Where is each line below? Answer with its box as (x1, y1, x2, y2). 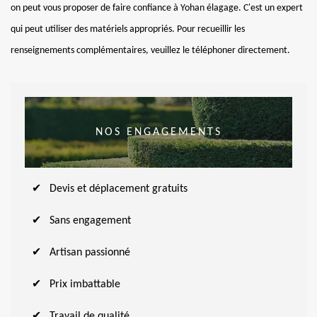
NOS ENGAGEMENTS (95, 126, 222, 138)
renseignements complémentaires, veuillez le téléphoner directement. (11, 45, 290, 56)
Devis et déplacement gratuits (50, 183, 188, 195)
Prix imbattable (50, 278, 120, 290)
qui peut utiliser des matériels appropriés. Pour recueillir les (11, 23, 245, 35)
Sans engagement (50, 214, 131, 226)
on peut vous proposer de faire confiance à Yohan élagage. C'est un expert (11, 2, 303, 13)
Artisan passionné (50, 246, 130, 258)
